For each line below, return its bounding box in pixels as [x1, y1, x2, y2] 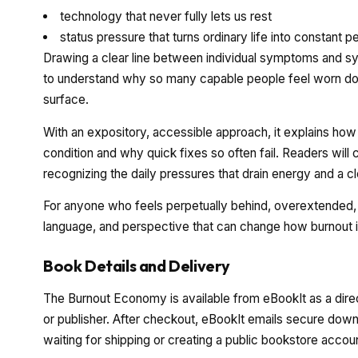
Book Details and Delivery [43, 256, 230, 276]
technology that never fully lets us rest [60, 9, 272, 25]
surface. [43, 92, 89, 108]
